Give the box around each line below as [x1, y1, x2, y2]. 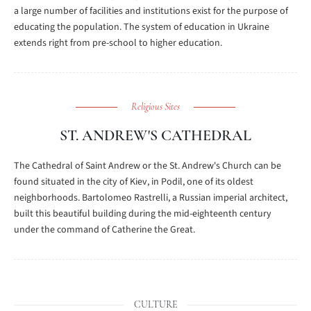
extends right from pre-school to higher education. [14, 36, 222, 50]
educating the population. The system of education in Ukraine [14, 20, 269, 34]
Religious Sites [131, 101, 180, 112]
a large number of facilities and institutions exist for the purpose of [14, 4, 288, 18]
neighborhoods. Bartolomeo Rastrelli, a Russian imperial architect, [14, 191, 287, 205]
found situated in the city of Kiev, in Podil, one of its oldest [14, 175, 253, 189]
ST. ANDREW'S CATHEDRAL [60, 126, 251, 144]
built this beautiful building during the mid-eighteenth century [14, 207, 271, 221]
